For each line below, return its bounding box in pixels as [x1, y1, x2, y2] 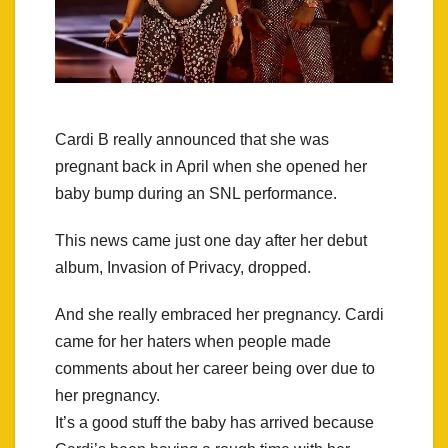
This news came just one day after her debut [55, 231, 367, 249]
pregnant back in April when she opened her [55, 157, 367, 175]
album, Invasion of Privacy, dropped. [55, 258, 311, 276]
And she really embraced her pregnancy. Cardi [55, 305, 384, 323]
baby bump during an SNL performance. [55, 184, 337, 202]
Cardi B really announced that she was [55, 130, 329, 148]
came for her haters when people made [55, 332, 331, 350]
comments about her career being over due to [55, 359, 375, 377]
